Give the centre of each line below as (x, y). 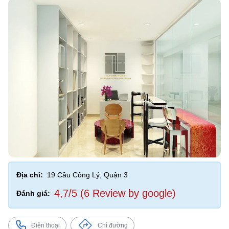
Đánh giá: (33, 193)
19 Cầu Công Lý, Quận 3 (87, 175)
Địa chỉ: (30, 175)
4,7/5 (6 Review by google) (115, 193)
